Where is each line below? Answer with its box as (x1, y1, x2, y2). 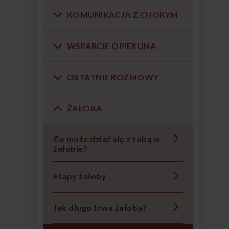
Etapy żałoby (53, 171, 106, 181)
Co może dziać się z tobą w (53, 134, 160, 144)
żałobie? (53, 144, 87, 153)
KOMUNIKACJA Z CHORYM (65, 10, 178, 19)
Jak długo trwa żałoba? (53, 202, 147, 212)
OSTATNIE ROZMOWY (65, 72, 159, 82)
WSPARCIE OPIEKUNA (65, 41, 156, 51)
